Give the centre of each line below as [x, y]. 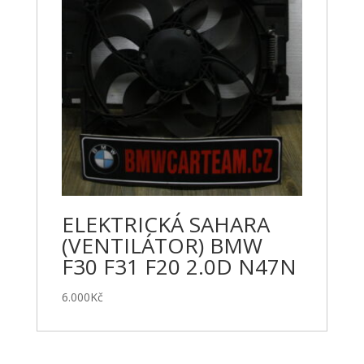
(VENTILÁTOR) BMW [162, 245]
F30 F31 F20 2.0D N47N [179, 266]
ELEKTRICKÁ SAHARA [165, 224]
